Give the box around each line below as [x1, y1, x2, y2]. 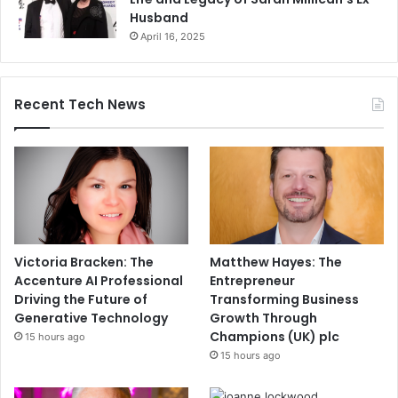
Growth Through [210, 308, 318, 327]
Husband [130, 8, 188, 27]
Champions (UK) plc [210, 327, 340, 346]
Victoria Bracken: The [14, 252, 154, 271]
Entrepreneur [210, 271, 296, 290]
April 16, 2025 [140, 29, 205, 43]
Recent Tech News [14, 94, 146, 114]
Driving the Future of [14, 290, 147, 308]
